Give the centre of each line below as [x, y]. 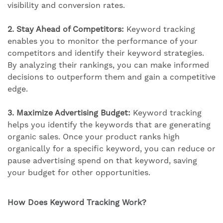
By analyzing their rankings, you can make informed [108, 65]
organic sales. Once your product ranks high [94, 136]
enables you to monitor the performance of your [103, 41]
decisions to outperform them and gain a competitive [111, 77]
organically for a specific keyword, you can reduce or [111, 148]
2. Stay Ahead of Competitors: [67, 29]
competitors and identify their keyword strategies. [106, 53]
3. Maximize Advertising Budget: [69, 112]
